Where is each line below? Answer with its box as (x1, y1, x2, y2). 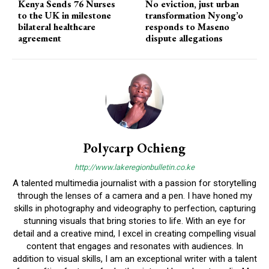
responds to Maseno (145, 20, 230, 34)
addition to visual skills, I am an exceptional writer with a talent (12, 253, 257, 265)
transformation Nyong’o (145, 9, 244, 22)
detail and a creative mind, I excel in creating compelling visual (13, 228, 256, 240)
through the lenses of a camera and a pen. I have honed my (17, 190, 252, 202)
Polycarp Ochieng (83, 139, 186, 157)
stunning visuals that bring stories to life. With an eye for (23, 216, 246, 227)
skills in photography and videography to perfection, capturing (13, 203, 256, 214)
